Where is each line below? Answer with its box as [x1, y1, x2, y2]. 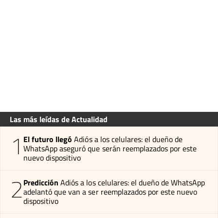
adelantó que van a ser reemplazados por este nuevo [23, 185, 198, 198]
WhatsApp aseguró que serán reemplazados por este [23, 142, 197, 154]
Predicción [23, 176, 59, 188]
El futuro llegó [23, 133, 73, 145]
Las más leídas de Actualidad [10, 113, 108, 125]
